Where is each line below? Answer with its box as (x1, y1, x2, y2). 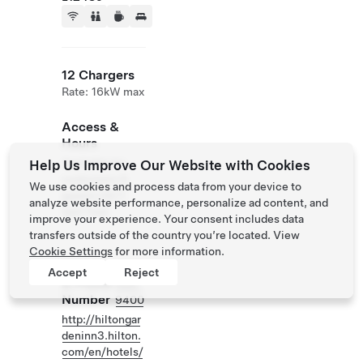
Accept (48, 266, 87, 279)
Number (62, 292, 110, 307)
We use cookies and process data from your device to (29, 180, 301, 193)
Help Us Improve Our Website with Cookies (29, 157, 310, 173)
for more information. (113, 245, 224, 258)
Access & (62, 119, 119, 135)
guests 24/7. (62, 189, 128, 202)
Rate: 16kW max (62, 85, 146, 98)
